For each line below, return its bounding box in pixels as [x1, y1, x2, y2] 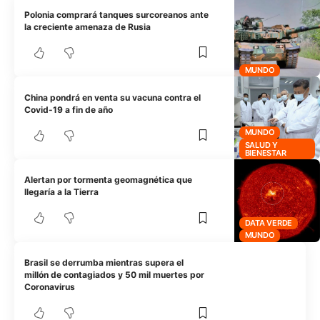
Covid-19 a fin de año [24, 104, 114, 115]
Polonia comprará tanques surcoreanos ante [24, 9, 209, 20]
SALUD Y [244, 139, 278, 150]
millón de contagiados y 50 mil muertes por [24, 269, 205, 281]
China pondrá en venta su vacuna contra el [24, 91, 201, 103]
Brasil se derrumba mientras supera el [24, 257, 184, 269]
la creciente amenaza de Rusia [24, 21, 151, 32]
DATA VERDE [244, 217, 293, 228]
